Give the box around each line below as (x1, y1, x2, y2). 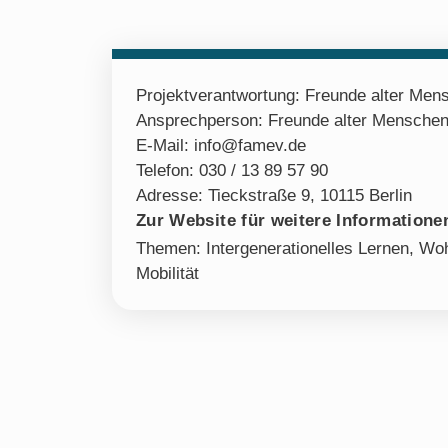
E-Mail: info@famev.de (136, 135, 306, 155)
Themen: (136, 238, 206, 258)
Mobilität (136, 263, 199, 283)
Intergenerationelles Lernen (206, 238, 409, 258)
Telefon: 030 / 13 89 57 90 (136, 160, 328, 180)
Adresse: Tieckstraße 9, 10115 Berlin (136, 185, 412, 205)
